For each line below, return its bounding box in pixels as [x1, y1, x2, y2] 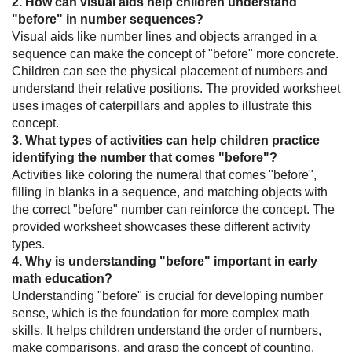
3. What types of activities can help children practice [12, 134, 320, 148]
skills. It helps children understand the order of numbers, [12, 324, 321, 338]
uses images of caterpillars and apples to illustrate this [12, 99, 312, 113]
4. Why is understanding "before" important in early [12, 255, 317, 269]
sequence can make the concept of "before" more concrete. [12, 47, 339, 61]
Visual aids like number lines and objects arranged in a [12, 30, 317, 44]
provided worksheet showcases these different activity [12, 220, 310, 234]
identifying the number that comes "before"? [12, 151, 277, 165]
